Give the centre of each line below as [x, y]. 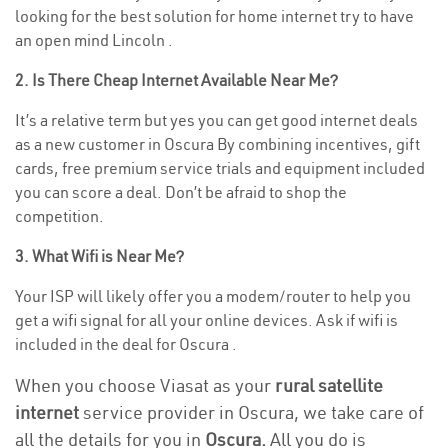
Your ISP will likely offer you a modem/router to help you [213, 296]
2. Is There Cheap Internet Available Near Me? [176, 80]
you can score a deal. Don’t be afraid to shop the [181, 192]
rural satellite [329, 385]
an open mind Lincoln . [94, 40]
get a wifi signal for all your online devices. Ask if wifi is [206, 320]
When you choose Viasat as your [145, 385]
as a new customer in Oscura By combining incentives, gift [217, 144]
